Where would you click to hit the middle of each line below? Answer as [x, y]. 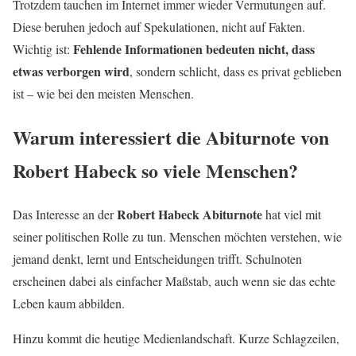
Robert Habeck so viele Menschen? [155, 171]
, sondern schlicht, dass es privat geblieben [236, 72]
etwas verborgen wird [71, 72]
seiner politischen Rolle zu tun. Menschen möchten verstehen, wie [177, 237]
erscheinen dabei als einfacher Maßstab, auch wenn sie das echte [174, 281]
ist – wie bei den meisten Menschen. [103, 94]
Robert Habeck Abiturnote [190, 215]
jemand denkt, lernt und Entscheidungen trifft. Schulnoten [157, 259]
